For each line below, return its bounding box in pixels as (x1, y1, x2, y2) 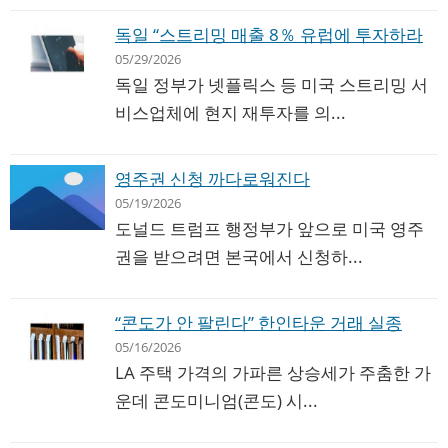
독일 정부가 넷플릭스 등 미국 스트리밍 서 (115, 73, 428, 97)
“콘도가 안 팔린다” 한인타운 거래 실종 (115, 311, 402, 335)
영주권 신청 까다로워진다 (115, 167, 310, 191)
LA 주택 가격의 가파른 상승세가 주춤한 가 (115, 361, 431, 385)
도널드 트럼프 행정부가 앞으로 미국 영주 (115, 217, 424, 241)
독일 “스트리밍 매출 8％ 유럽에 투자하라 (115, 23, 423, 47)
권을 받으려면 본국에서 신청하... (115, 245, 363, 269)
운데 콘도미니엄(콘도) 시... (115, 389, 318, 413)
